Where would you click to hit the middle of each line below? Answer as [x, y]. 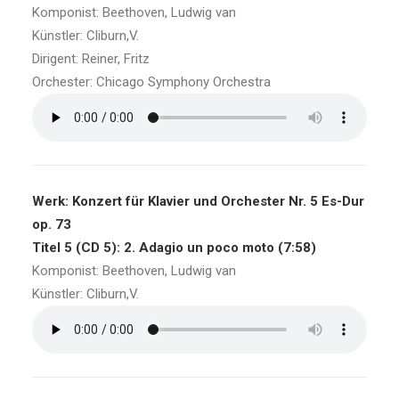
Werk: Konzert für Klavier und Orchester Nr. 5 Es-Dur [198, 201]
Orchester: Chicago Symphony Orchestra [151, 82]
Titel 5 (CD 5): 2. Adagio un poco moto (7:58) [174, 248]
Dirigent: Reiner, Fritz [91, 59]
